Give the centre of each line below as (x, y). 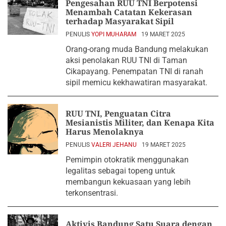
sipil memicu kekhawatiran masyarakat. (136, 82)
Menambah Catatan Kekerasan (129, 12)
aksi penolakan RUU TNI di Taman (126, 60)
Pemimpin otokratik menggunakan (127, 160)
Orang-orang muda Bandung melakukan (137, 49)
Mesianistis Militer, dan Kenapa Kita (140, 123)
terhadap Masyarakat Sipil (120, 21)
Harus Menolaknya (105, 132)
